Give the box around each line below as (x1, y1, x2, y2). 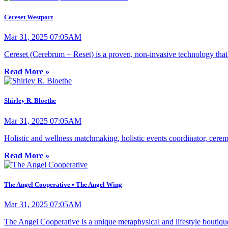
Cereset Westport (4, 13, 53, 21)
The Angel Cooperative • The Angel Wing (4, 180, 122, 188)
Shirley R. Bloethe (4, 97, 56, 105)
